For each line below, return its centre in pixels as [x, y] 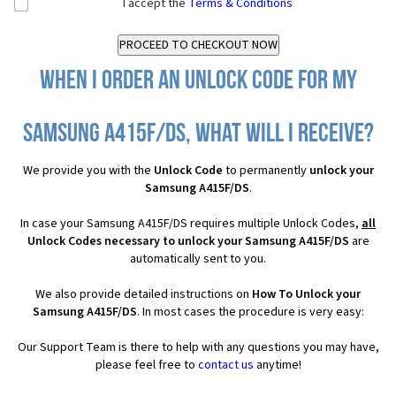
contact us [225, 366]
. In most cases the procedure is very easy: [250, 312]
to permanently [266, 171]
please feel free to [146, 366]
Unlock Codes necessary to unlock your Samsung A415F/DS [188, 242]
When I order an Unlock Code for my [198, 82]
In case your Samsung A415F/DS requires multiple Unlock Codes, [191, 224]
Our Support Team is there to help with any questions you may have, [198, 348]
